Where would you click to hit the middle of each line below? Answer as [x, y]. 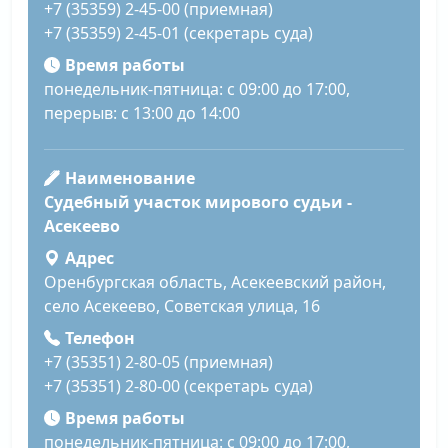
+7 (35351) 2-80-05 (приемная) [158, 362]
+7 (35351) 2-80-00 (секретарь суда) [178, 386]
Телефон [99, 338]
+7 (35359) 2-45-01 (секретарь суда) [178, 33]
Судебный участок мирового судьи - [198, 202]
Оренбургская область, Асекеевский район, [215, 282]
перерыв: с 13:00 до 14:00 [142, 113]
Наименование [129, 178]
